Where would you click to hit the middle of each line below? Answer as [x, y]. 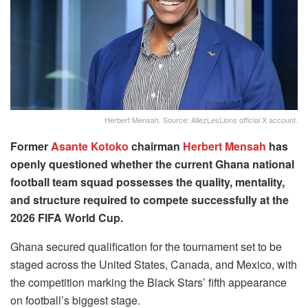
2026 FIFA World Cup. [67, 218]
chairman [156, 146]
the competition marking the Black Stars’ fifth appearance [148, 283]
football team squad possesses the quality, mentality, [147, 182]
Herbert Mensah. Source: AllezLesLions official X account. [201, 120]
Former [31, 146]
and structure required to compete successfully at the [150, 200]
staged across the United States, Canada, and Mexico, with [154, 265]
